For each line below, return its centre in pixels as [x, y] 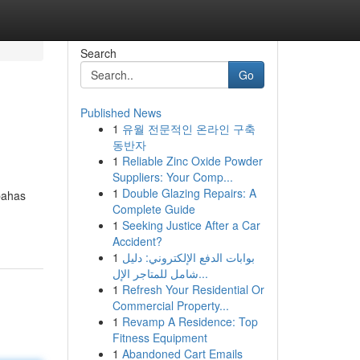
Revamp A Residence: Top [190, 321]
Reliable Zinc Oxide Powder [192, 161]
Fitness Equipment [160, 337]
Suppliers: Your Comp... [172, 177]
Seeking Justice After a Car [191, 225]
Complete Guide [153, 209]
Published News [121, 112]
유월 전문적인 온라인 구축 [188, 129]
